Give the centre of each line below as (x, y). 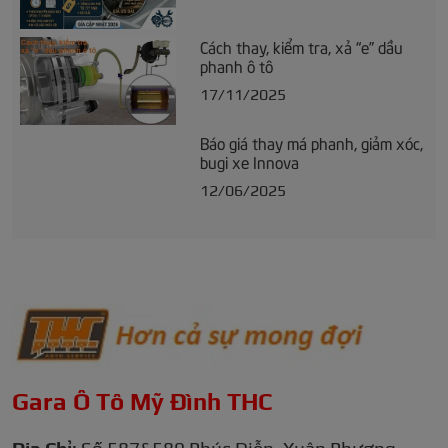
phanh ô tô (236, 65)
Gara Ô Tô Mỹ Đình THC (142, 402)
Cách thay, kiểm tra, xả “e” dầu (301, 46)
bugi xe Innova (249, 161)
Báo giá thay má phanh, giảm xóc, (311, 142)
